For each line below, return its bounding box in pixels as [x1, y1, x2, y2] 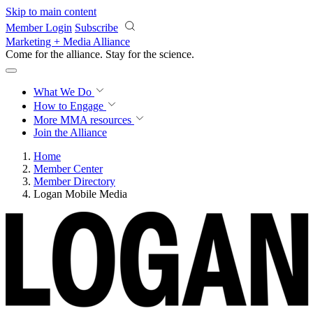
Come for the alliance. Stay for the [6, 48, 159, 60]
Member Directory [34, 175, 115, 187]
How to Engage [34, 100, 106, 112]
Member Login [6, 22, 72, 34]
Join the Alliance [34, 126, 107, 138]
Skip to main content [6, 6, 96, 17]
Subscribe [75, 22, 118, 34]
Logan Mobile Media [34, 188, 127, 200]
